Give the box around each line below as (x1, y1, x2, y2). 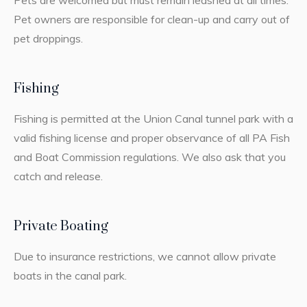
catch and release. (13, 169, 103, 184)
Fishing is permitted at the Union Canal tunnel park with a (13, 112, 293, 126)
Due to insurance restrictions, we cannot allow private (13, 249, 276, 264)
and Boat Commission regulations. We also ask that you (13, 150, 286, 164)
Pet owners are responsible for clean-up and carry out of (13, 12, 290, 27)
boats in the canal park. (13, 269, 127, 283)
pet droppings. (13, 32, 83, 46)
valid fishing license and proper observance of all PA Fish (13, 131, 290, 145)
